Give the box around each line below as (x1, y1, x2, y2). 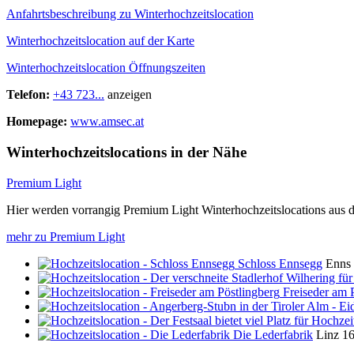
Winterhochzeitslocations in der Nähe (6, 144, 247, 161)
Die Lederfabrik (233, 327, 313, 341)
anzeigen (107, 88, 152, 102)
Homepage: (6, 115, 67, 129)
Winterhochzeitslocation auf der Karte (6, 34, 194, 48)
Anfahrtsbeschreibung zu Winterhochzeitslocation (6, 7, 254, 21)
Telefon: (6, 88, 53, 102)
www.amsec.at (70, 115, 144, 129)
